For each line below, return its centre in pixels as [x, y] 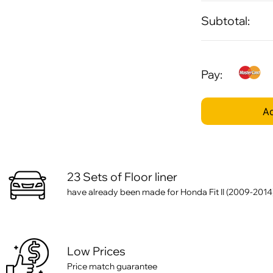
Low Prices [96, 251]
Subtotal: [225, 21]
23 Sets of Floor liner [122, 177]
